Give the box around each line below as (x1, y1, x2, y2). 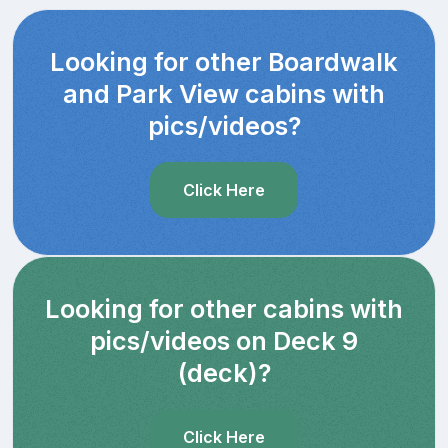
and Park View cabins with (63, 79, 385, 110)
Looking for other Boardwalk (50, 47, 398, 78)
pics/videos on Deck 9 (90, 326, 358, 357)
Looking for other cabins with (45, 294, 403, 325)
